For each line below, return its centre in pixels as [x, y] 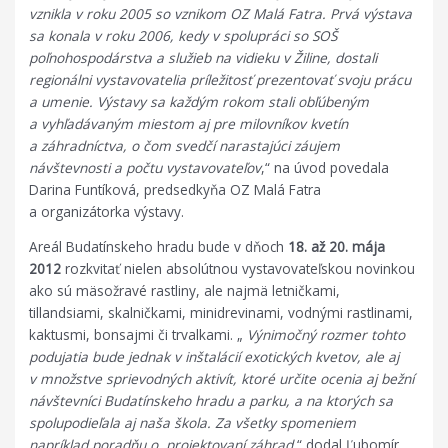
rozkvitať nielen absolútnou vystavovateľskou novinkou [238, 269]
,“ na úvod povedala [325, 167]
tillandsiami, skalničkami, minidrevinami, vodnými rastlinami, [221, 313]
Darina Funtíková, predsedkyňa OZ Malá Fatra [175, 189]
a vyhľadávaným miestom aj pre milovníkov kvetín [189, 123]
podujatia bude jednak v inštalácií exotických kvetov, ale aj [214, 357]
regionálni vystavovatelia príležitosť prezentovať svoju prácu [220, 79]
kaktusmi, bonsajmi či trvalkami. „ [138, 335]
